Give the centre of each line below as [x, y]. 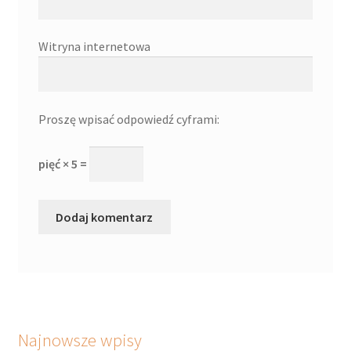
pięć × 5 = [63, 164]
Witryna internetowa [94, 47]
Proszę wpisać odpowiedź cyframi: [128, 119]
